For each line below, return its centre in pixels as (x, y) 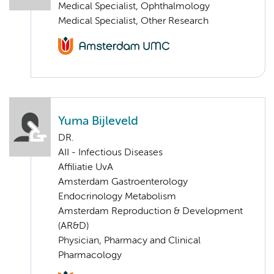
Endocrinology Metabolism (117, 197)
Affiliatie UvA (86, 167)
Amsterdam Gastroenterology (123, 182)
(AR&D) (73, 226)
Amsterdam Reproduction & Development (150, 211)
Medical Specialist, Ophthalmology (134, 6)
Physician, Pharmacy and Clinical (129, 241)
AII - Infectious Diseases (110, 153)
